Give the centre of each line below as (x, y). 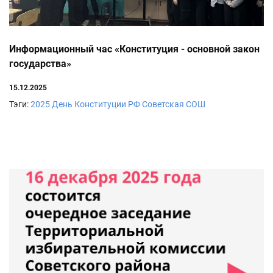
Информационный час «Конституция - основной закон (134, 49)
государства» (40, 63)
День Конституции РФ (96, 104)
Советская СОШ (174, 104)
